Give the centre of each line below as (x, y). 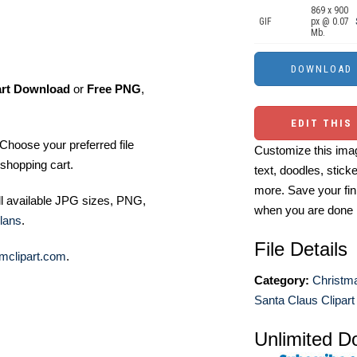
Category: (282, 280)
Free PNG (114, 89)
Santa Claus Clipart (304, 300)
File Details (301, 249)
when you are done (304, 210)
